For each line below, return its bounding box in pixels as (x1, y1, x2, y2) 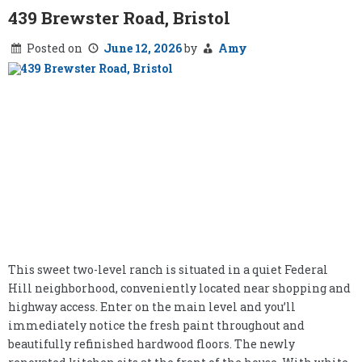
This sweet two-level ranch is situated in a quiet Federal (8, 261, 328, 277)
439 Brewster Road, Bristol (8, 6, 230, 30)
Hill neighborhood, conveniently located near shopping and (8, 280, 351, 296)
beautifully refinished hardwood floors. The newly (8, 335, 295, 351)
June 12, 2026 (103, 40, 182, 56)
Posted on (27, 40, 85, 56)
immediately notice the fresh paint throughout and (8, 317, 305, 333)
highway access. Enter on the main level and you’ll (8, 298, 296, 314)
